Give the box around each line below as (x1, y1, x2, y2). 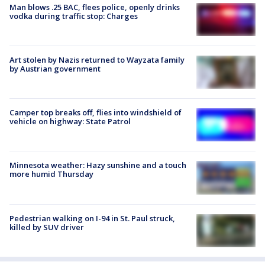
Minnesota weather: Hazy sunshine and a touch (9, 160, 186, 171)
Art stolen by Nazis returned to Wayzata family (9, 54, 185, 65)
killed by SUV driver (9, 221, 84, 232)
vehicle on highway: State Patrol (9, 116, 131, 127)
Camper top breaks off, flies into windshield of (9, 107, 182, 118)
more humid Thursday (9, 169, 93, 180)
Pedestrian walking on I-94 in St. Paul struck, (9, 212, 175, 224)
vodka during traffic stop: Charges (9, 10, 138, 21)
